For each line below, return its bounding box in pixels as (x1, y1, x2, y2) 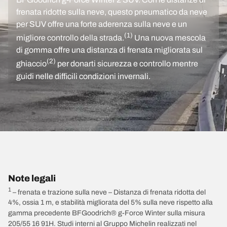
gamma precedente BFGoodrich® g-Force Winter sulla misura (8, 209, 205, 217)
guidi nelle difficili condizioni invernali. (16, 71, 150, 81)
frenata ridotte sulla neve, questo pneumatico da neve (16, 7, 207, 16)
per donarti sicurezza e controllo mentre (56, 59, 198, 68)
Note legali (8, 173, 56, 183)
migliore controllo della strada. (16, 33, 124, 43)
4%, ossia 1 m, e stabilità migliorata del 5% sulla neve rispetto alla (8, 199, 213, 207)
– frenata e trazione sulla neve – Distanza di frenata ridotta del (11, 188, 206, 196)
